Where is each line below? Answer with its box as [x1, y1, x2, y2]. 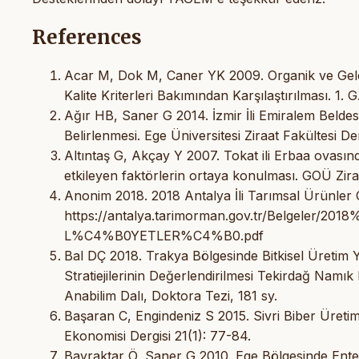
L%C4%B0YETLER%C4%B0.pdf [64, 227, 264, 244]
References [32, 25, 142, 50]
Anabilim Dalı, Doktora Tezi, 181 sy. [64, 287, 277, 304]
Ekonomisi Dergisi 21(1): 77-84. [64, 327, 251, 344]
